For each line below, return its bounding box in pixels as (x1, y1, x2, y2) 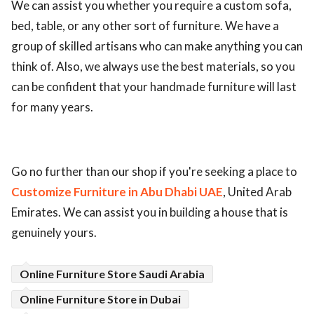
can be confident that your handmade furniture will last (11, 79, 296, 95)
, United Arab (223, 184, 292, 200)
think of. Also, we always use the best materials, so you (11, 59, 295, 74)
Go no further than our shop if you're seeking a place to (11, 164, 297, 179)
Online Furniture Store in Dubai (20, 292, 181, 306)
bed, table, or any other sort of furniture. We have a (11, 18, 279, 34)
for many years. (11, 100, 93, 115)
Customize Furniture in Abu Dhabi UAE (11, 184, 223, 200)
